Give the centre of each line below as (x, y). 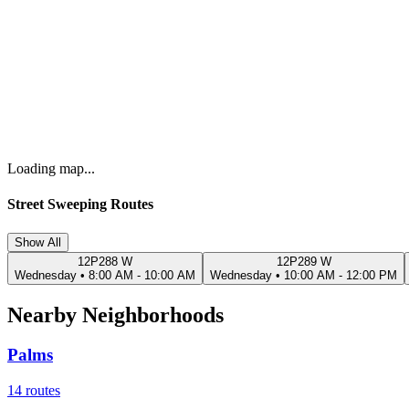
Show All (38, 242)
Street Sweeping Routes (80, 204)
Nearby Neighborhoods (115, 315)
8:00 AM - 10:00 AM (142, 275)
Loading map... (51, 169)
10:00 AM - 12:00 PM (341, 275)
